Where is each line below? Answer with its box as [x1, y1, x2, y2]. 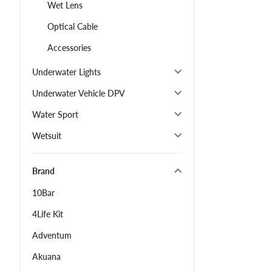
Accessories [47, 42, 91, 53]
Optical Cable [47, 21, 98, 32]
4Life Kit [32, 209, 63, 220]
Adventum [32, 230, 72, 241]
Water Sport [32, 109, 78, 120]
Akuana [32, 251, 61, 262]
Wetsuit [32, 131, 61, 141]
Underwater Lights [32, 67, 101, 78]
